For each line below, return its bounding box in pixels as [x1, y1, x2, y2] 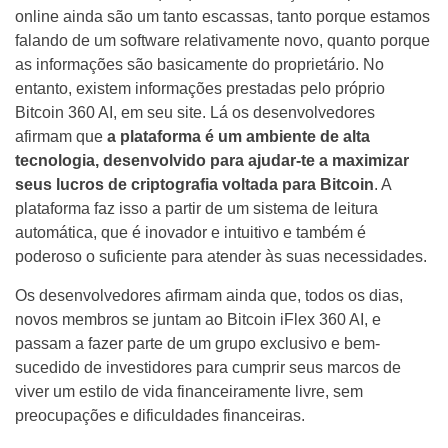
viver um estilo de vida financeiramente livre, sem [15, 383, 363, 401]
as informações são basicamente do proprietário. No [15, 56, 384, 74]
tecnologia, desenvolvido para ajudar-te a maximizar [15, 152, 409, 170]
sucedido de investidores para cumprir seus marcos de [15, 359, 401, 377]
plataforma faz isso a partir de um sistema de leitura [15, 200, 378, 218]
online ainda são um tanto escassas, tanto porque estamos [15, 8, 430, 26]
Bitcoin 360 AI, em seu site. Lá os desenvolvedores [15, 104, 375, 122]
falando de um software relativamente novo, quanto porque [15, 32, 430, 50]
